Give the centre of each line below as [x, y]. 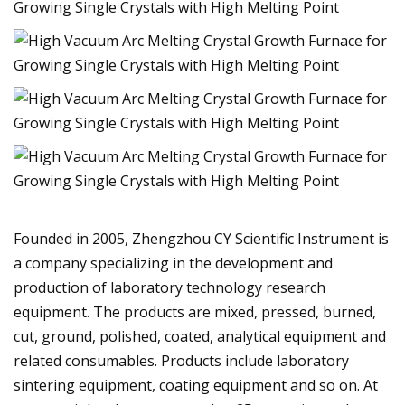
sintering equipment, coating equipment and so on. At [196, 385]
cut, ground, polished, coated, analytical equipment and [200, 336]
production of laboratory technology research [170, 287]
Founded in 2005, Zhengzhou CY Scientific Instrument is [201, 238]
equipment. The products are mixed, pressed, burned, [195, 311]
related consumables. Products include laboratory [181, 360]
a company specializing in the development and [173, 263]
